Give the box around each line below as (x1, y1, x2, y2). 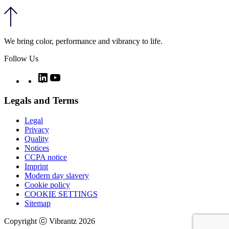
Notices (25, 144, 49, 153)
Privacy (25, 125, 49, 134)
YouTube (61, 71, 90, 80)
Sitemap (25, 199, 51, 208)
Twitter (36, 71, 59, 80)
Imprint (25, 162, 48, 171)
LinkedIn (49, 71, 78, 80)
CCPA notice (25, 153, 67, 162)
